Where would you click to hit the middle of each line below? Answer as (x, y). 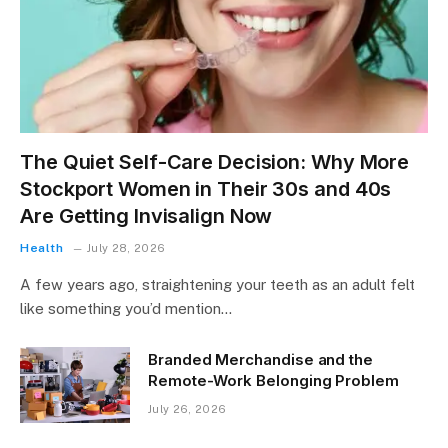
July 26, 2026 (187, 409)
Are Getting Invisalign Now (146, 216)
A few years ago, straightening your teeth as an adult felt (217, 285)
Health (42, 248)
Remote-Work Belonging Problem (273, 381)
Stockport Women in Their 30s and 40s (206, 189)
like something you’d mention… (126, 309)
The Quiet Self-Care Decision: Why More (215, 162)
